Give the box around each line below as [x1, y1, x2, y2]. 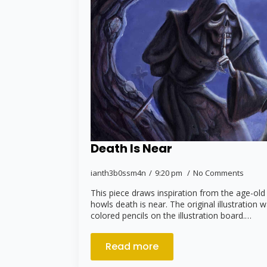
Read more [105, 239, 159, 253]
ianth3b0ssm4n [91, 167, 146, 178]
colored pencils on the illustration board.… [91, 209, 252, 221]
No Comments [193, 167, 244, 178]
